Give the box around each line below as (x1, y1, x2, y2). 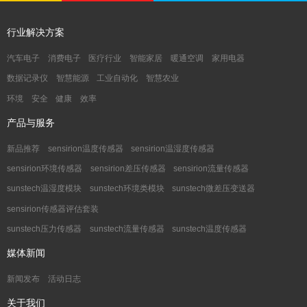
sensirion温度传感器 (47, 143, 123, 153)
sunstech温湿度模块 (7, 184, 82, 194)
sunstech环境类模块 (89, 184, 164, 194)
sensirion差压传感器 (90, 164, 166, 173)
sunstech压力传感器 (7, 224, 82, 234)
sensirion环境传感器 (7, 164, 82, 173)
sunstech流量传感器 (89, 224, 164, 234)
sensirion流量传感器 (173, 164, 249, 173)
